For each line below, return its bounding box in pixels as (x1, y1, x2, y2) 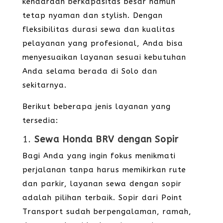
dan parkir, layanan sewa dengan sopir (22, 179, 182, 188)
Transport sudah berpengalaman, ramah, (22, 207, 192, 216)
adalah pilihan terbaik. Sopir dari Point (22, 193, 182, 202)
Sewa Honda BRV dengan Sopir (34, 134, 179, 145)
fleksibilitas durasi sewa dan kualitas (22, 25, 175, 34)
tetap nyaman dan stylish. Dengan (22, 11, 163, 20)
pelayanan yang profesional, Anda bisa (22, 39, 183, 48)
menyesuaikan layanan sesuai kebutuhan (22, 53, 186, 62)
